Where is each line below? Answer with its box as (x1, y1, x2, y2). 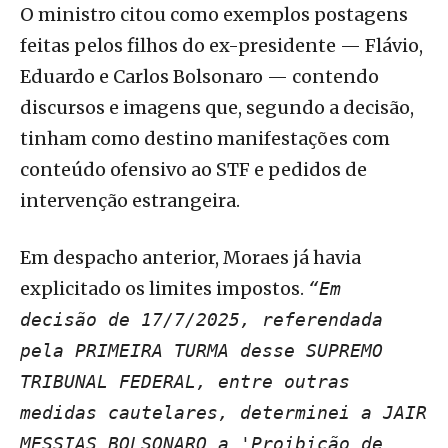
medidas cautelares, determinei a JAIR (20, 402, 427, 424)
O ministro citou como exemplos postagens (20, 3, 408, 27)
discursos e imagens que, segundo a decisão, (20, 96, 414, 120)
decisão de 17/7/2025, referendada (20, 309, 383, 331)
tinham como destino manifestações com (20, 127, 390, 151)
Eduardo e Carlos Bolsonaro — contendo (20, 65, 379, 89)
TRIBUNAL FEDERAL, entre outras (20, 371, 350, 393)
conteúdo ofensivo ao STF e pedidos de (20, 158, 367, 182)
